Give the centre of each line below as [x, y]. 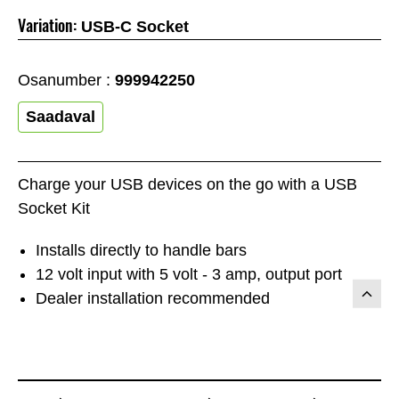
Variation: [47, 25]
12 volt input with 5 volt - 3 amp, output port [189, 275]
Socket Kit [54, 209]
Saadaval [61, 116]
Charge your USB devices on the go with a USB [187, 185]
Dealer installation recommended [153, 299]
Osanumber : [66, 80]
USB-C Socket [135, 26]
